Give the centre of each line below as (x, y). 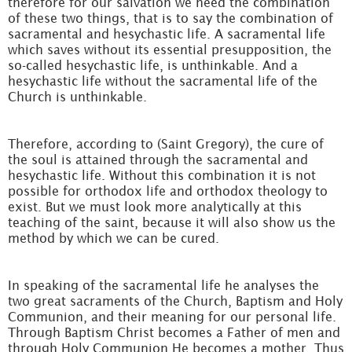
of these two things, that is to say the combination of (170, 18)
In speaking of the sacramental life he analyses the (163, 285)
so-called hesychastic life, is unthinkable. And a (153, 65)
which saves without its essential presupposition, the (170, 49)
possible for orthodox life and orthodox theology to (168, 191)
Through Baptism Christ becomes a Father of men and (174, 332)
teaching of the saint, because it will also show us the (172, 222)
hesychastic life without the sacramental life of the (163, 81)
